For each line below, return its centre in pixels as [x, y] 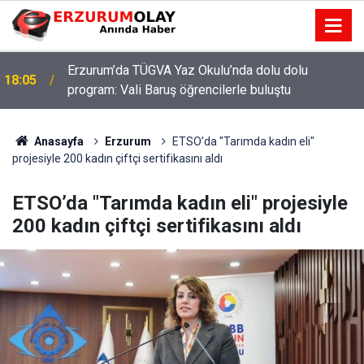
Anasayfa [57, 141]
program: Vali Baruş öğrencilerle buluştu [179, 90]
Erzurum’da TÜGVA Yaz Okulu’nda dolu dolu [188, 70]
